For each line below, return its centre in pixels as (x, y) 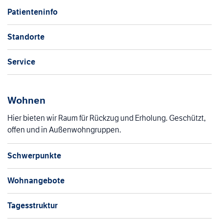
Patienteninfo (33, 12)
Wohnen (26, 100)
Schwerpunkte (34, 155)
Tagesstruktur (33, 205)
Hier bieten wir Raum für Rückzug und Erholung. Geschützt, (107, 118)
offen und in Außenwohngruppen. (64, 130)
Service (21, 62)
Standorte (26, 37)
